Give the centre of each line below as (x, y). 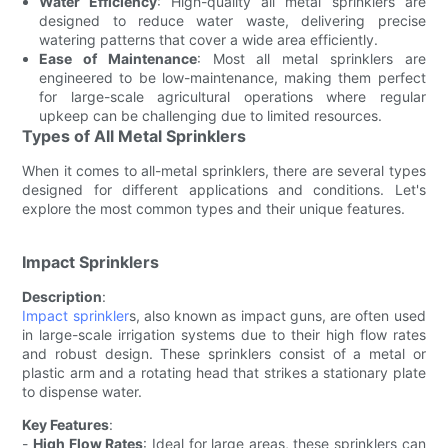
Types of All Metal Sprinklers (134, 135)
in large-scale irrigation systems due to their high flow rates (224, 334)
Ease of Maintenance (118, 58)
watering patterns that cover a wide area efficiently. (209, 39)
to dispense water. (82, 391)
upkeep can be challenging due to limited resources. (211, 115)
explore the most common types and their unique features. (214, 208)
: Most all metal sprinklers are (311, 58)
